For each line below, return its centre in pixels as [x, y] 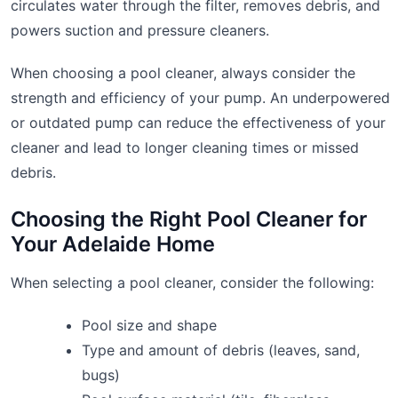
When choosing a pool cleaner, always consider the [183, 72]
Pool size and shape [149, 325]
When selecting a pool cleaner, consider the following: [192, 282]
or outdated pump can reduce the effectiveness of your [198, 122]
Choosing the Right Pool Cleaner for [189, 219]
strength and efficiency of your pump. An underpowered [200, 97]
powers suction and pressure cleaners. [140, 30]
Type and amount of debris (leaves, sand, [221, 350]
